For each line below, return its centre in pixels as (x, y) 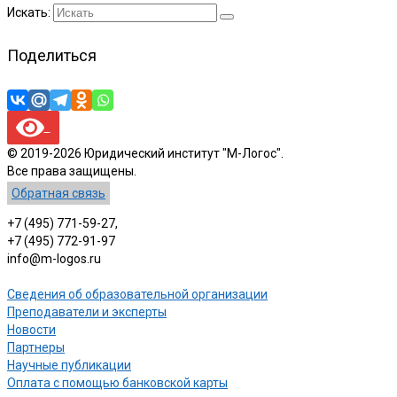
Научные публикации (69, 365)
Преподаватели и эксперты (87, 311)
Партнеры (36, 347)
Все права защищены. (72, 171)
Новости (31, 329)
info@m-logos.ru (54, 258)
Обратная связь (58, 193)
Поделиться (52, 55)
